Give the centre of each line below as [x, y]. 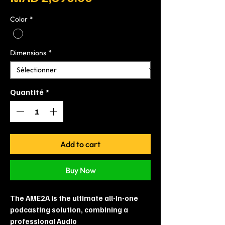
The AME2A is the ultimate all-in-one [74, 198]
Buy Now [80, 170]
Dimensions [28, 52]
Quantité [27, 92]
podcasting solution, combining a [69, 209]
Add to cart [80, 144]
